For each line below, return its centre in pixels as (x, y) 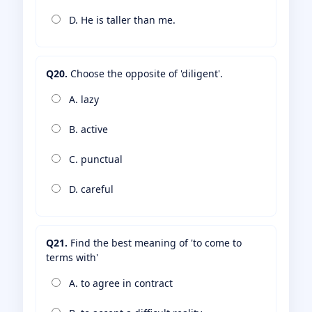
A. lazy (83, 100)
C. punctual (94, 159)
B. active (87, 130)
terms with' (72, 258)
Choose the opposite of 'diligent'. (145, 74)
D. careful (90, 189)
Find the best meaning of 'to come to (155, 243)
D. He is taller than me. (121, 20)
